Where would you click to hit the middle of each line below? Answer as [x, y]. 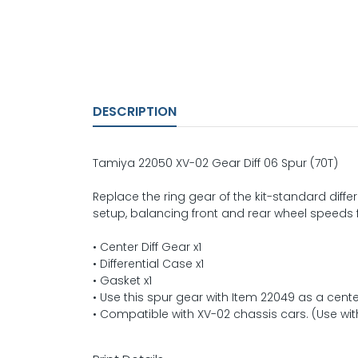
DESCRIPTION [135, 112]
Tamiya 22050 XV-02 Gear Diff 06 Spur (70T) [215, 163]
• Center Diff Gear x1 [147, 247]
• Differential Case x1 [148, 264]
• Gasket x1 [122, 281]
